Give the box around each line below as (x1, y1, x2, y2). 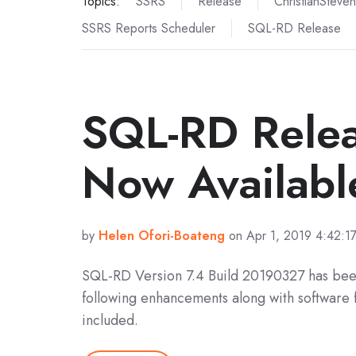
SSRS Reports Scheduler (82, 18, 215, 37)
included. (82, 309, 138, 331)
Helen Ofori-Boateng (99, 226, 225, 245)
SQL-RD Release (247, 18, 341, 37)
